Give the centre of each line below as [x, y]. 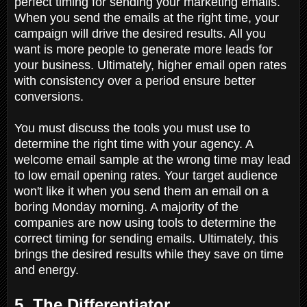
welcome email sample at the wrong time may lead [152, 159]
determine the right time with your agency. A [134, 144]
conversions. [51, 96]
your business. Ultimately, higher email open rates [150, 65]
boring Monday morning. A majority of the [126, 207]
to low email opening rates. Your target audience [146, 175]
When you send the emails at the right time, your [147, 17]
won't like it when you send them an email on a [142, 191]
